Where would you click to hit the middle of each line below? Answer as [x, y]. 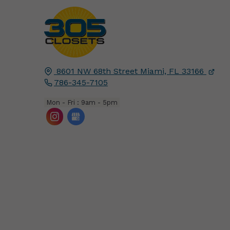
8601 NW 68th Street [97, 71]
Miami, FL [159, 71]
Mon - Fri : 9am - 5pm [82, 103]
